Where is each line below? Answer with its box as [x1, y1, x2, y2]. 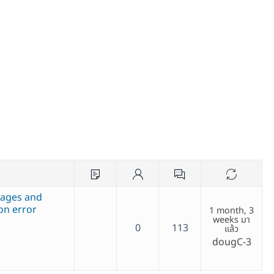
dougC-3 [212, 235, 251, 250]
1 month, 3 [209, 204, 254, 218]
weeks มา [213, 213, 250, 227]
